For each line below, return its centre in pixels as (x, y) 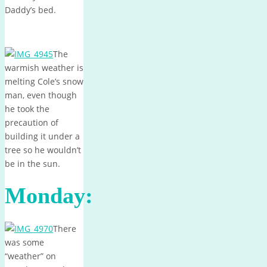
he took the (27, 108)
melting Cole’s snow (44, 81)
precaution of (32, 122)
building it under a (42, 136)
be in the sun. (32, 163)
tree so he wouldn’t (43, 150)
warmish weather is (44, 67)
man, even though (41, 95)
